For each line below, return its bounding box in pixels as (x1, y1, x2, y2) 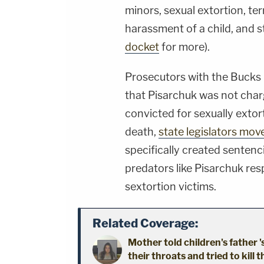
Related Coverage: (93, 216, 198, 231)
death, (125, 126, 159, 138)
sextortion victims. (125, 180, 216, 193)
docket (125, 41, 159, 54)
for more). (159, 41, 210, 54)
